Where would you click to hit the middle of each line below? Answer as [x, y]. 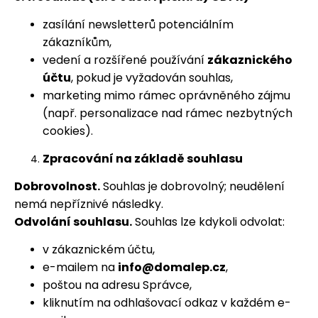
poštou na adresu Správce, [117, 285]
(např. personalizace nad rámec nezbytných [168, 113]
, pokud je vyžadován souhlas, [152, 78]
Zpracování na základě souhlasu [143, 159]
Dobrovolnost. [57, 186]
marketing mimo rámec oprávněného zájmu [166, 95]
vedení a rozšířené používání [125, 60]
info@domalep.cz [172, 267]
